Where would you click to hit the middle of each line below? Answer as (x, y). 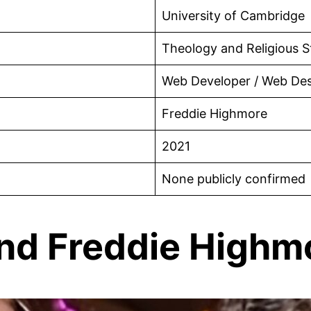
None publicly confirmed (234, 178)
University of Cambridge (233, 15)
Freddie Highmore (215, 113)
